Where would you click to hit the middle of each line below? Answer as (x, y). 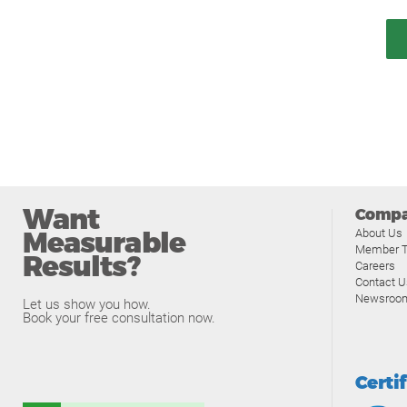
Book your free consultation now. (119, 318)
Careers (375, 266)
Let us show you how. (87, 304)
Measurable (104, 244)
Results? (81, 268)
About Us (379, 233)
